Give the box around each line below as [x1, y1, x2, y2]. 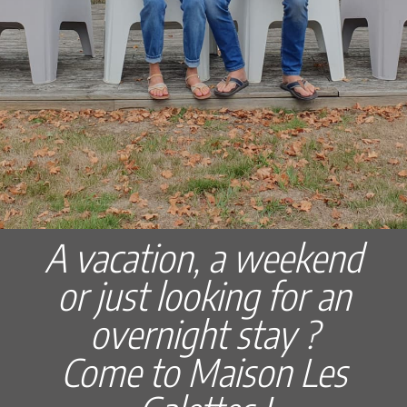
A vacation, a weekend [45, 233, 362, 281]
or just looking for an [56, 271, 351, 319]
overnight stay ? [89, 309, 318, 357]
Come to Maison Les [60, 347, 347, 395]
